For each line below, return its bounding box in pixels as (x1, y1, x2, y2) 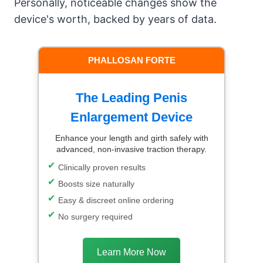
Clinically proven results (58, 162, 146, 172)
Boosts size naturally (58, 178, 134, 188)
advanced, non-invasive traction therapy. (56, 144, 207, 154)
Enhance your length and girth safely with (55, 133, 208, 143)
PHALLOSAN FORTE (87, 55, 176, 65)
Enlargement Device (70, 109, 193, 124)
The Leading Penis (76, 90, 187, 105)
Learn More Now (97, 247, 166, 257)
